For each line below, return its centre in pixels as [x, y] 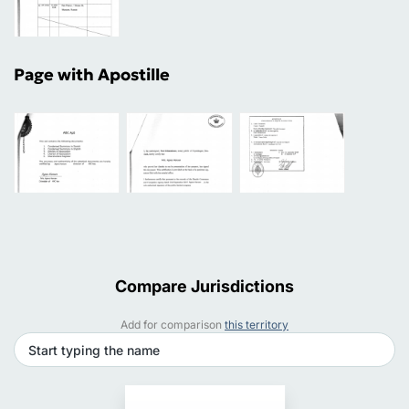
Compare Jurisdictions [204, 286]
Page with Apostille [92, 74]
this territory [257, 324]
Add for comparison [173, 324]
